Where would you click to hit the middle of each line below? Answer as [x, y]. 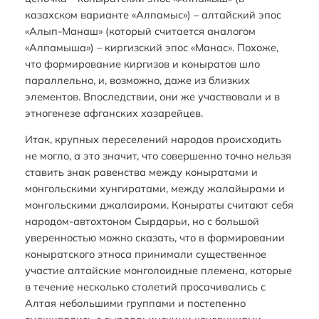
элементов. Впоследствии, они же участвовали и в [152, 96]
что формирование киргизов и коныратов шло [142, 63]
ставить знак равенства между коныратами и [141, 172]
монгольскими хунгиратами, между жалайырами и [155, 189]
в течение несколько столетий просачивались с [145, 287]
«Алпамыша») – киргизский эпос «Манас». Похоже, [151, 47]
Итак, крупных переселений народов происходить [153, 140]
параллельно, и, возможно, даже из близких [137, 80]
